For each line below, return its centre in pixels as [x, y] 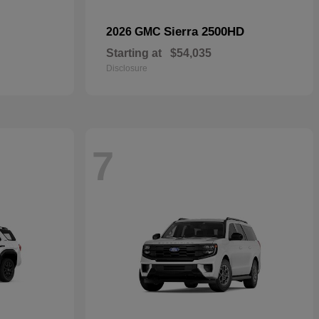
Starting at [134, 53]
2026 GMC [135, 32]
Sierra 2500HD [204, 32]
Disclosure [127, 68]
